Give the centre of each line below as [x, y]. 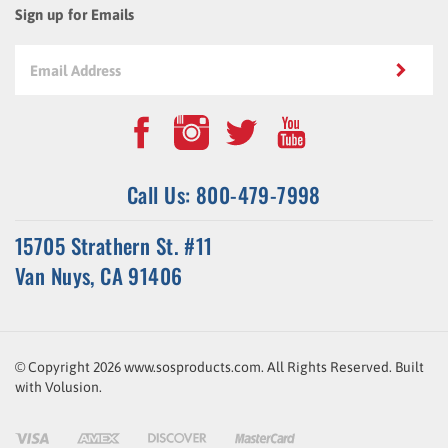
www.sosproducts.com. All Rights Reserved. [256, 346]
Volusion [72, 366]
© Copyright [54, 346]
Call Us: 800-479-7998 [224, 173]
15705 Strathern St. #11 [114, 224]
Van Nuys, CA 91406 [99, 254]
